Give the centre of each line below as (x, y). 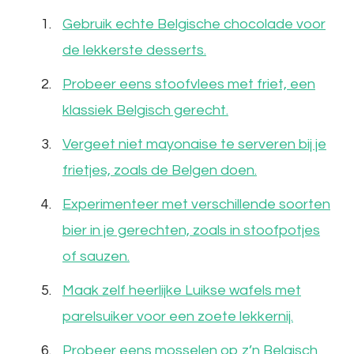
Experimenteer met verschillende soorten (196, 204)
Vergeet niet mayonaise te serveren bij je (194, 144)
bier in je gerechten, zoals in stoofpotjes (191, 230)
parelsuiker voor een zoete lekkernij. (178, 316)
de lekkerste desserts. (134, 50)
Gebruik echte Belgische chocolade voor (194, 24)
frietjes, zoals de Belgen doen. (160, 170)
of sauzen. (96, 256)
